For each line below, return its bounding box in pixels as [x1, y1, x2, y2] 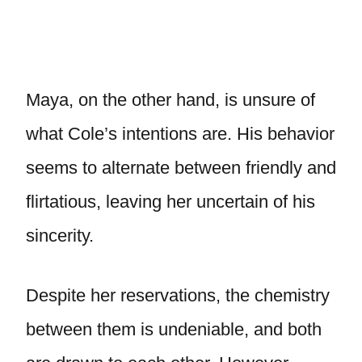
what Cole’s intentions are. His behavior [26, 124, 335, 144]
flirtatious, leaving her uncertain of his [26, 192, 315, 212]
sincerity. [26, 225, 94, 246]
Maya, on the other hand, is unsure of [26, 90, 315, 110]
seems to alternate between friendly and [26, 158, 336, 178]
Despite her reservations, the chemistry [26, 285, 330, 305]
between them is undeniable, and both [26, 319, 322, 339]
